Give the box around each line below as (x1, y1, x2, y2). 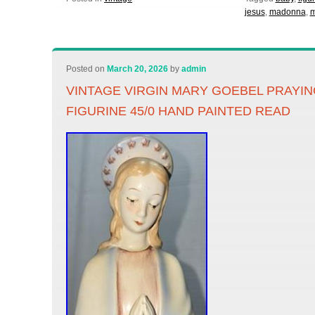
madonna (269, 7, 306, 17)
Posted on (66, 64, 108, 74)
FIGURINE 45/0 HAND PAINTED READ (66, 104, 291, 118)
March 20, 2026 (107, 64, 169, 74)
